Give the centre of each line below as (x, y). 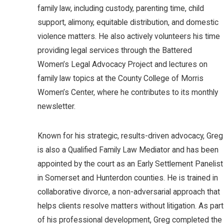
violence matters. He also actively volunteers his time (129, 36)
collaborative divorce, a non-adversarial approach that (129, 192)
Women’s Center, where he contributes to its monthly (128, 92)
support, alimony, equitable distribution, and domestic (128, 22)
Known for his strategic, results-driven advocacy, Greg (130, 136)
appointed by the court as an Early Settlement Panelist (130, 164)
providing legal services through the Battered (115, 50)
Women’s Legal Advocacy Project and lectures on (122, 64)
